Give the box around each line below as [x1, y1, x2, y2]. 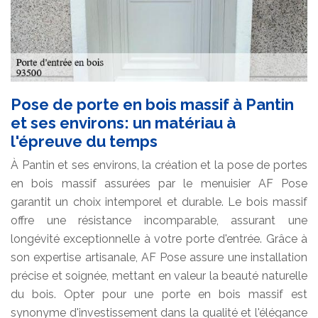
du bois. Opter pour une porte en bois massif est [11, 287, 307, 301]
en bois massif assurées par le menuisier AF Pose [11, 176, 307, 190]
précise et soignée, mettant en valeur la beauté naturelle [11, 268, 307, 283]
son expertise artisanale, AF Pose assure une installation [11, 250, 307, 264]
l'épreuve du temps [11, 131, 158, 150]
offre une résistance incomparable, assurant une [11, 213, 307, 227]
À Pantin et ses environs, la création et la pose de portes [11, 158, 307, 172]
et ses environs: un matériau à [11, 113, 236, 132]
